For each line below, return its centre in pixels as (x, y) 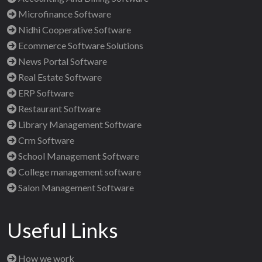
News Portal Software (62, 61)
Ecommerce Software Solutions (80, 45)
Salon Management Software (75, 187)
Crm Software (45, 140)
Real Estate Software (59, 77)
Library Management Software (79, 124)
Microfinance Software (64, 13)
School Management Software (78, 156)
